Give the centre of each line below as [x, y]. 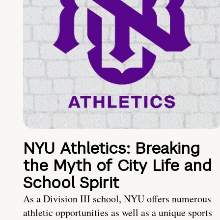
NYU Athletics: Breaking [111, 148]
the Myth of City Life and [117, 165]
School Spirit [71, 183]
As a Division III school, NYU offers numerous [117, 199]
